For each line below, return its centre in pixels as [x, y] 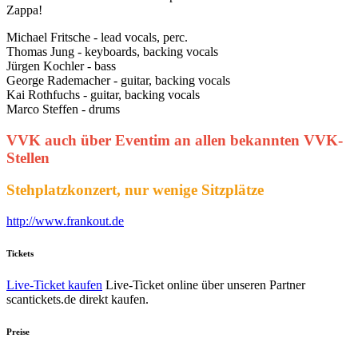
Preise [18, 332]
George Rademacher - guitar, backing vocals [118, 80]
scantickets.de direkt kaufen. [78, 300]
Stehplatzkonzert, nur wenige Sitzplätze [135, 190]
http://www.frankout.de [65, 221]
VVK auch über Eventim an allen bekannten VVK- [175, 140]
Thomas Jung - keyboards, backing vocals [112, 51]
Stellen [28, 157]
